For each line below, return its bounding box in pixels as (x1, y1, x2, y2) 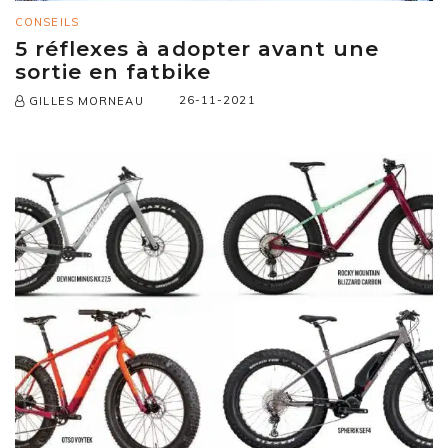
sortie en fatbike (15, 58, 211, 84)
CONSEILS (15, 14, 79, 29)
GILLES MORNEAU (25, 93, 144, 108)
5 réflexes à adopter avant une (15, 35, 380, 61)
